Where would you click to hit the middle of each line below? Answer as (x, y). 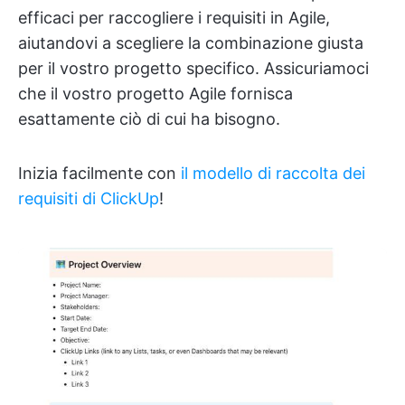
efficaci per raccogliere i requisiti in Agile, (174, 18)
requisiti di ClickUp (89, 198)
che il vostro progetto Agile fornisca (155, 94)
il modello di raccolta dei (273, 173)
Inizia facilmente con (99, 173)
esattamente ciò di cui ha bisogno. (149, 119)
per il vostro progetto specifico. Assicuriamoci (193, 68)
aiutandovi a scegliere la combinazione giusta (191, 43)
